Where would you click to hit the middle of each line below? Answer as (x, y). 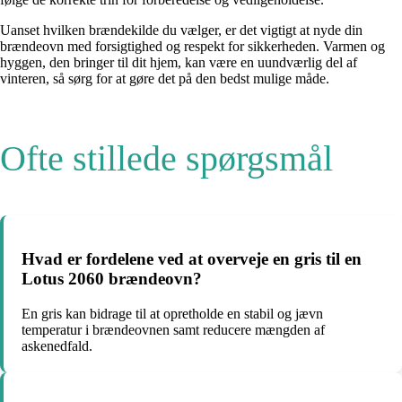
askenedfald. (57, 345)
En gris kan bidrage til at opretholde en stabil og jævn (172, 313)
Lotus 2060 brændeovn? (112, 279)
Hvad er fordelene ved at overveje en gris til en (192, 259)
